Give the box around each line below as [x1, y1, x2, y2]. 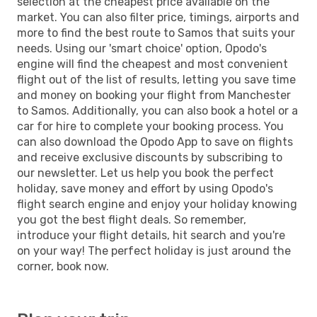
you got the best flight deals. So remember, [17, 212, 246, 226]
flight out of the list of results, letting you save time [17, 72, 296, 86]
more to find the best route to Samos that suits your [17, 25, 295, 40]
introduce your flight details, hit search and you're [17, 228, 285, 242]
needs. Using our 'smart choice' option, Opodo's [17, 41, 267, 55]
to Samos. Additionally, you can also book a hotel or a [17, 103, 298, 117]
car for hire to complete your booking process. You [17, 119, 284, 133]
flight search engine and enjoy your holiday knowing [17, 197, 297, 211]
